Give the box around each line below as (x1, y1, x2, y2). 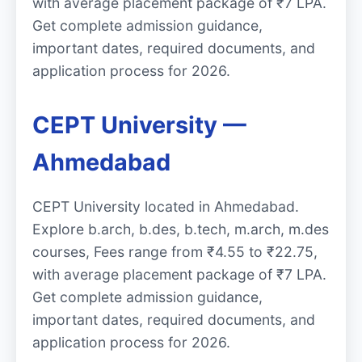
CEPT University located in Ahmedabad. (32, 198, 299, 216)
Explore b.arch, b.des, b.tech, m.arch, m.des (32, 221, 329, 238)
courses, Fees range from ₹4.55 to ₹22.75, (32, 243, 318, 261)
